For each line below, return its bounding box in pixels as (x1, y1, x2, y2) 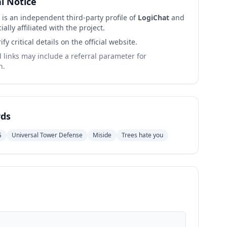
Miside (92, 131, 111, 139)
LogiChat (137, 13, 169, 22)
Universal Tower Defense (11, 131, 83, 139)
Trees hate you (121, 131, 163, 139)
